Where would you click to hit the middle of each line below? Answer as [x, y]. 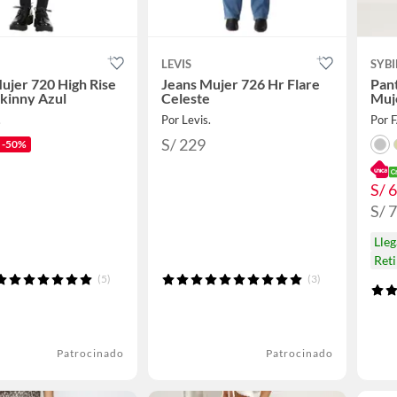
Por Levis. [186, 120]
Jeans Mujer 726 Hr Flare [240, 84]
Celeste [185, 98]
